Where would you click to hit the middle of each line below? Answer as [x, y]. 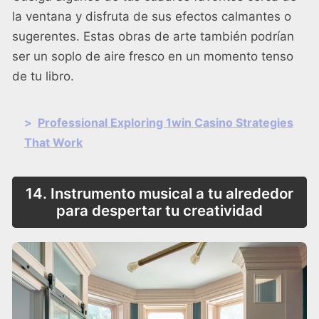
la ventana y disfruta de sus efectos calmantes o [152, 16]
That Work [53, 142]
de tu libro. [43, 76]
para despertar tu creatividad [159, 210]
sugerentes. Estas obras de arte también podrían [153, 36]
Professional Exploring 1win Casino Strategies [166, 122]
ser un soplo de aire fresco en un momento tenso [153, 56]
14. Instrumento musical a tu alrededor [159, 193]
